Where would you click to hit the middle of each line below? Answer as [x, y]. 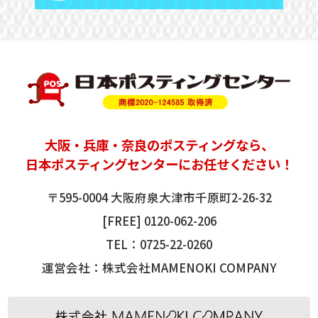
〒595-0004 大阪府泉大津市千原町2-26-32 [159, 197]
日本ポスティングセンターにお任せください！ [159, 164]
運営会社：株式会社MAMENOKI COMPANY [159, 267]
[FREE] [123, 220]
